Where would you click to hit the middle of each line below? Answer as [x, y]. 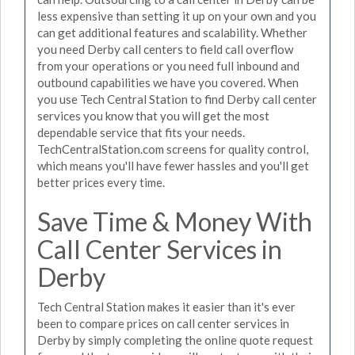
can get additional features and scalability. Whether [172, 32]
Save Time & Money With [175, 221]
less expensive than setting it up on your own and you [177, 15]
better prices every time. [101, 182]
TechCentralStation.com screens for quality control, [173, 149]
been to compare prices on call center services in [163, 323]
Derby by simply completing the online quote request [175, 340]
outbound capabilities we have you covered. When [168, 82]
